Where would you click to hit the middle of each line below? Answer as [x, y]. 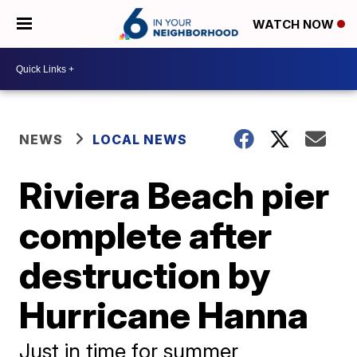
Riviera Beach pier [175, 195]
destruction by [145, 275]
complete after [146, 235]
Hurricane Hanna [164, 315]
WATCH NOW [295, 25]
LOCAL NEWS [140, 139]
